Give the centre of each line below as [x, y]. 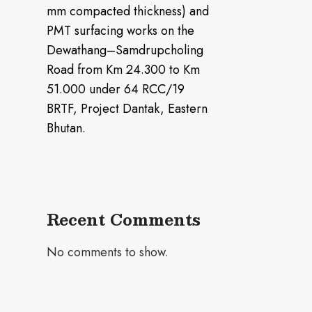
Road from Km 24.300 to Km [123, 70]
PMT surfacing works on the [120, 31]
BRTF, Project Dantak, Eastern [127, 109]
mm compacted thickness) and [128, 11]
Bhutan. [66, 128]
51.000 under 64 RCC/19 [116, 89]
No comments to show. [108, 252]
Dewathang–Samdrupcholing [125, 50]
